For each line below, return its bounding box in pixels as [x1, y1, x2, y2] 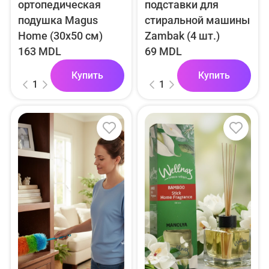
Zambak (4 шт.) [145, 29, 220, 43]
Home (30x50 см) [18, 29, 103, 43]
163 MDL [18, 45, 61, 58]
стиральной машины [145, 14, 250, 27]
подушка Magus [18, 14, 98, 27]
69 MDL [145, 45, 183, 58]
